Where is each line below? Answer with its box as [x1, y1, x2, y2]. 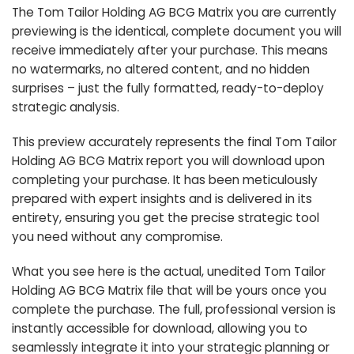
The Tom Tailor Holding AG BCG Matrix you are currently [12, 4, 337, 21]
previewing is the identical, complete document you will [12, 23, 341, 40]
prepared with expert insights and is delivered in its [12, 190, 312, 208]
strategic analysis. [12, 99, 119, 116]
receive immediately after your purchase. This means [12, 42, 328, 59]
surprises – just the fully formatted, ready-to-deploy [12, 80, 324, 97]
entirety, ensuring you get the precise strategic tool [12, 209, 319, 227]
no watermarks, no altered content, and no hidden [12, 61, 310, 78]
